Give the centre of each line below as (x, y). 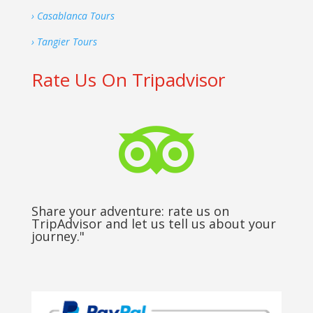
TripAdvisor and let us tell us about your (153, 224)
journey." (58, 236)
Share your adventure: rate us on (130, 211)
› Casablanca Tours (73, 16)
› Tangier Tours (64, 42)
